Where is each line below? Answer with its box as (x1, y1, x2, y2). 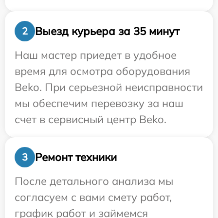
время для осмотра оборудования (15, 64, 190, 78)
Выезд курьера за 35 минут (35, 24, 180, 38)
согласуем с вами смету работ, (15, 190, 172, 204)
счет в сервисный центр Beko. (15, 112, 166, 127)
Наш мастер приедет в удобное (15, 48, 177, 62)
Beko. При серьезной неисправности (15, 80, 203, 94)
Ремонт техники (35, 150, 117, 164)
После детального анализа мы (15, 174, 173, 188)
